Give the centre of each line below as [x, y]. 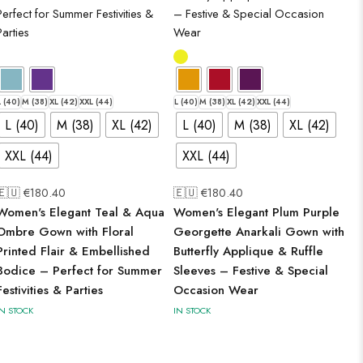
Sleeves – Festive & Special [251, 271]
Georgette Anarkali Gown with [259, 232]
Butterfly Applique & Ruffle [248, 251]
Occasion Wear [216, 290]
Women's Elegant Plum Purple [256, 212]
